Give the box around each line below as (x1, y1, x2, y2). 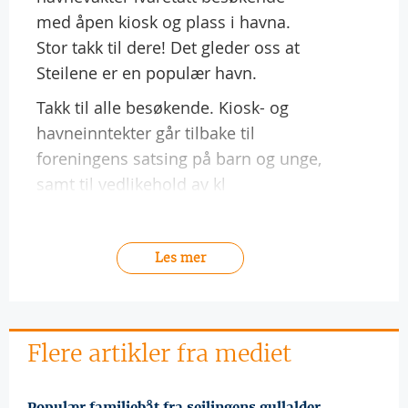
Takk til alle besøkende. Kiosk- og (36, 96, 289, 118)
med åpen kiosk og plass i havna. (36, 10, 291, 33)
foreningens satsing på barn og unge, (36, 147, 321, 169)
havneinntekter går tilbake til (36, 121, 255, 144)
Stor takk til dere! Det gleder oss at (36, 36, 300, 58)
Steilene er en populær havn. (36, 61, 257, 84)
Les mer (154, 249, 206, 266)
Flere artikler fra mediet (27, 339, 291, 368)
